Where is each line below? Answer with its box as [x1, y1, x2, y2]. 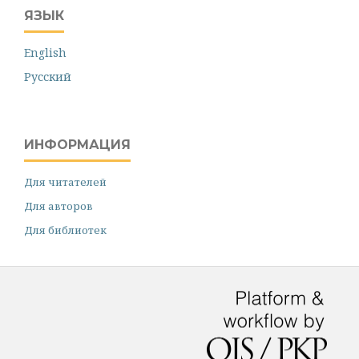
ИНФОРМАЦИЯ [24, 136, 131, 152]
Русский [24, 68, 71, 84]
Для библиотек [24, 222, 107, 237]
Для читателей [24, 174, 107, 189]
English [24, 44, 67, 60]
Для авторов [24, 198, 93, 213]
